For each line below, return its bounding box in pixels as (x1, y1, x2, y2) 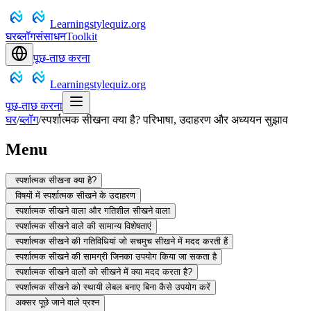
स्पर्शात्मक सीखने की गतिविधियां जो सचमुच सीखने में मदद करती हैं (15, 235, 228, 246)
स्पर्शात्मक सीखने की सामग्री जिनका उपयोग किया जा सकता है (15, 251, 217, 262)
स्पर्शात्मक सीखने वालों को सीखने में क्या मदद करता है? (15, 266, 192, 277)
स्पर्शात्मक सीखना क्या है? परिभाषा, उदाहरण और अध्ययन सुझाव (41, 114, 288, 126)
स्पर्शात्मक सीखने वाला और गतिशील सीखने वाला (15, 205, 170, 216)
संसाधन (35, 31, 66, 42)
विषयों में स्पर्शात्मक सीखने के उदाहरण (15, 190, 135, 201)
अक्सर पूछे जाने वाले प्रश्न (15, 296, 99, 308)
